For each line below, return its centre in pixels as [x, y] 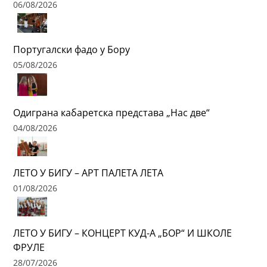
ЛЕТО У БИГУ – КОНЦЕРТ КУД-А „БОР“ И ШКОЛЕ [123, 233]
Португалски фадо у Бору [72, 50]
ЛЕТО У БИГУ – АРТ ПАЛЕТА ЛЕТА [89, 173]
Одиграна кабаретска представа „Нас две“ [112, 112]
